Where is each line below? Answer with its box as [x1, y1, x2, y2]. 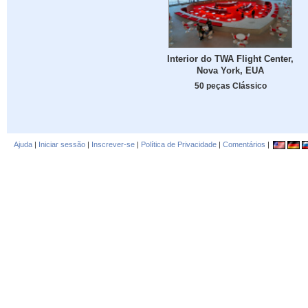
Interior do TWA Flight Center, [167, 54, 294, 65]
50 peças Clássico [194, 81, 267, 91]
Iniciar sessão [38, 140, 85, 148]
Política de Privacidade [141, 140, 217, 148]
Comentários [223, 140, 265, 148]
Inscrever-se [91, 140, 135, 148]
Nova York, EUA [197, 65, 264, 76]
